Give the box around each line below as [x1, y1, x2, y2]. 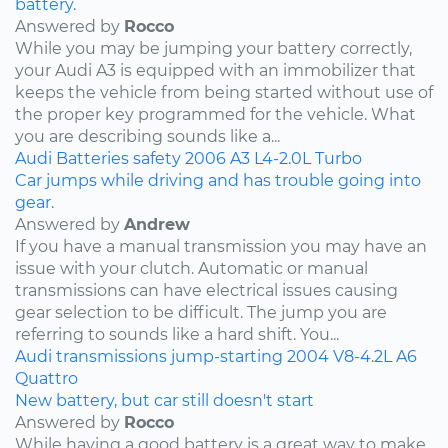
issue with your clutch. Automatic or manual [15, 258, 368, 278]
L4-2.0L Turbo [254, 148, 362, 168]
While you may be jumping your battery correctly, [15, 38, 412, 58]
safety [133, 148, 181, 168]
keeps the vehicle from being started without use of [15, 82, 433, 102]
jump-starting [171, 346, 283, 366]
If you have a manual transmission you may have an [15, 236, 427, 256]
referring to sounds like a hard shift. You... [15, 324, 339, 344]
